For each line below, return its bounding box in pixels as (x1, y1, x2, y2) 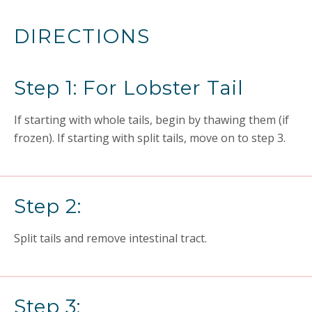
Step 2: (14, 194, 81, 218)
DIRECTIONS (14, 24, 150, 48)
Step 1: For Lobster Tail (14, 76, 244, 100)
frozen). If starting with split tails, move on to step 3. (14, 130, 286, 146)
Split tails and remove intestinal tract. (14, 231, 207, 246)
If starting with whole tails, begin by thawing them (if (14, 112, 289, 127)
